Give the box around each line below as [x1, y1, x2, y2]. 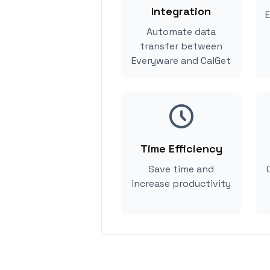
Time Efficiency [140, 142, 222, 155]
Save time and [148, 163, 214, 175]
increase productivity [131, 177, 231, 190]
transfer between [140, 40, 222, 52]
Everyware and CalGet [131, 54, 231, 67]
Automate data [146, 25, 216, 38]
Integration [151, 4, 211, 18]
